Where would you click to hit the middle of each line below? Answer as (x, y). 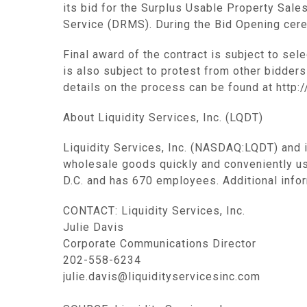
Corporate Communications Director (160, 244)
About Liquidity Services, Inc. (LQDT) (163, 118)
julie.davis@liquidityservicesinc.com (162, 277)
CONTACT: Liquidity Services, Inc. (154, 211)
